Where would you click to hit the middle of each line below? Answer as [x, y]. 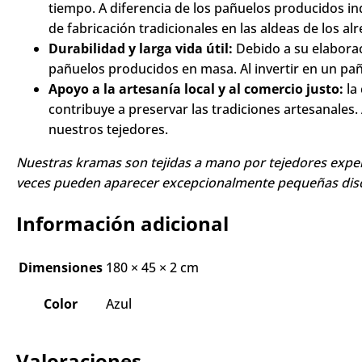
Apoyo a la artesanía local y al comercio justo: [196, 123]
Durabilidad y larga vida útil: [141, 82]
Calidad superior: [103, 22]
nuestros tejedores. [108, 163]
